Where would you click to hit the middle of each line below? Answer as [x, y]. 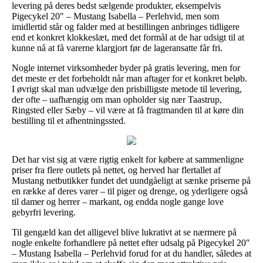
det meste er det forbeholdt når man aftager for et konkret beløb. [129, 78]
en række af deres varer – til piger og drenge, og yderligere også [130, 191]
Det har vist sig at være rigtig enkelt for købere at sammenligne [128, 159]
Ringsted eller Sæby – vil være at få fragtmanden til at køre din [128, 110]
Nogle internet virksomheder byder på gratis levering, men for [126, 68]
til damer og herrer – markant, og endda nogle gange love [118, 201]
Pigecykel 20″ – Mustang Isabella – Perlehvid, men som [115, 16]
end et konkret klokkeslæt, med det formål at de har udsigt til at [128, 37]
